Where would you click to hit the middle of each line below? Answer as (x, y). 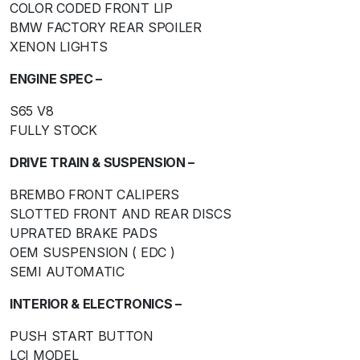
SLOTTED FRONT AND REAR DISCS (121, 214)
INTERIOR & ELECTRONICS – (96, 304)
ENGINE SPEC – (56, 79)
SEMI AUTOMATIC (67, 272)
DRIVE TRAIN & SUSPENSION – (102, 163)
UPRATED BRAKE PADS (84, 233)
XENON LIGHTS (59, 47)
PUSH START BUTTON (82, 336)
